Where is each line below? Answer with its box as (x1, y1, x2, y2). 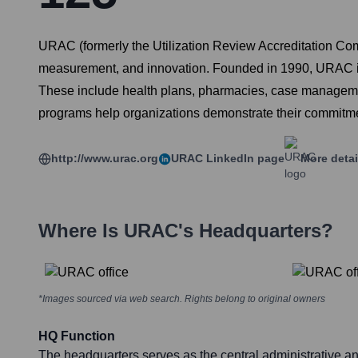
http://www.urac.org (51, 152, 158, 165)
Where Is (38, 220, 124, 242)
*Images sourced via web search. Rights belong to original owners (38, 293, 325, 305)
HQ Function (38, 329, 115, 344)
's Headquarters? (178, 220, 333, 242)
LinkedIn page (203, 152, 284, 165)
